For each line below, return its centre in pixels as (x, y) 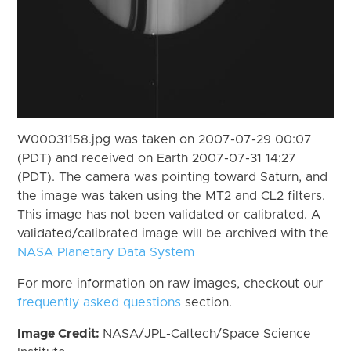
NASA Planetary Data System (106, 252)
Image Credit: (60, 333)
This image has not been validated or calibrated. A (169, 214)
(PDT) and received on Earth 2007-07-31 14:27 (157, 158)
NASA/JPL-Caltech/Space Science (207, 333)
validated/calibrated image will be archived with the (174, 233)
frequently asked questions (100, 302)
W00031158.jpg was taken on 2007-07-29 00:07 (165, 139)
